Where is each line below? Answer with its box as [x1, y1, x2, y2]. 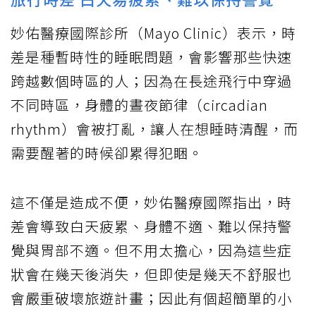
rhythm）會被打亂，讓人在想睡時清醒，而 [11, 119, 298, 140]
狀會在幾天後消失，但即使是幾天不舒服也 [11, 264, 292, 285]
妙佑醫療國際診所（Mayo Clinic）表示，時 [11, 23, 296, 44]
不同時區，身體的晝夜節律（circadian [11, 95, 268, 116]
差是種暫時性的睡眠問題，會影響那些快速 [11, 47, 292, 68]
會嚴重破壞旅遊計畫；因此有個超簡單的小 [11, 288, 292, 309]
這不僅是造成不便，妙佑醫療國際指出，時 [11, 192, 292, 213]
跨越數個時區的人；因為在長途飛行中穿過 [11, 71, 292, 92]
